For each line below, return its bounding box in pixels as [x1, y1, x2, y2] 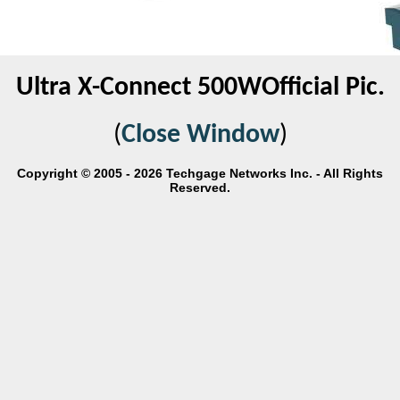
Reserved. [170, 180, 230, 195]
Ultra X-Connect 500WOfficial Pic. [15, 74, 385, 102]
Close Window [121, 121, 279, 149]
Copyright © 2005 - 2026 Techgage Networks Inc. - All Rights [17, 166, 383, 180]
